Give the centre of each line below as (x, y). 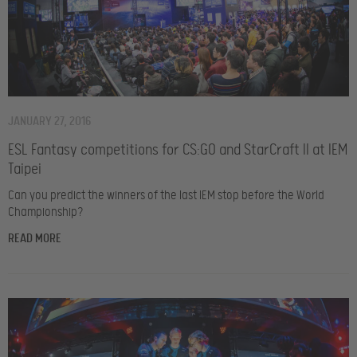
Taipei (25, 169)
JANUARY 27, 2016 (49, 122)
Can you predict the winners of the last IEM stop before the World (166, 196)
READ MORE (35, 239)
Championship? (46, 212)
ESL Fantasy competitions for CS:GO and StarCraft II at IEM (178, 150)
